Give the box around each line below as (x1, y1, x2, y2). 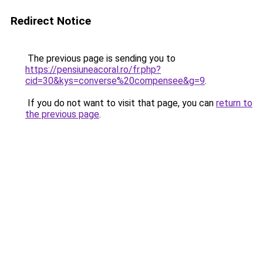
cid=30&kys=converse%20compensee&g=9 (25, 75, 205, 86)
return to (216, 97, 252, 109)
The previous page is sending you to (25, 53, 176, 64)
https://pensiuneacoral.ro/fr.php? (25, 64, 161, 75)
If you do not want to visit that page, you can (25, 97, 216, 109)
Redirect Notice (11, 14, 91, 28)
